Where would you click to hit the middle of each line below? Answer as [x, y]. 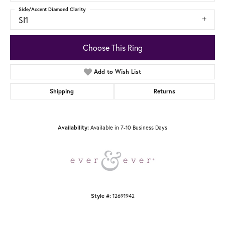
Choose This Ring [113, 47]
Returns [164, 91]
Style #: [101, 196]
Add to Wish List [118, 71]
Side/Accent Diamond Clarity [52, 10]
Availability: [73, 127]
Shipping [62, 91]
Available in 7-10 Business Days [129, 127]
